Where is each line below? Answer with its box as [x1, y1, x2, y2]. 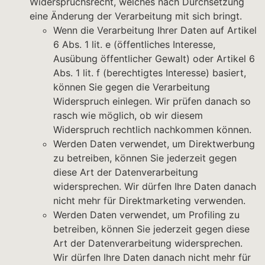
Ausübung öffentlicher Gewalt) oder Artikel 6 [53, 53, 255, 65]
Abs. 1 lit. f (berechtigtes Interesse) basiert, [53, 67, 246, 79]
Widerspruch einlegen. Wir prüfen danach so [53, 95, 251, 108]
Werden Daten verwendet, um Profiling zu [53, 209, 240, 221]
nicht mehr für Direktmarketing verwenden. [53, 195, 245, 207]
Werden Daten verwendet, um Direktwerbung [53, 138, 255, 150]
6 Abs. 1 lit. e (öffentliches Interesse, [53, 38, 215, 51]
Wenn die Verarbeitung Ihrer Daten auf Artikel [53, 24, 257, 37]
